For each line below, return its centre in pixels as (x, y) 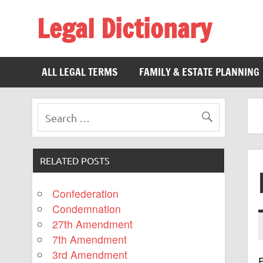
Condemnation (87, 209)
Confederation (86, 194)
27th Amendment (93, 224)
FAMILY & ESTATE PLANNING (199, 72)
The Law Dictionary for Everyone (113, 50)
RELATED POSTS (75, 160)
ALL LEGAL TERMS (80, 72)
